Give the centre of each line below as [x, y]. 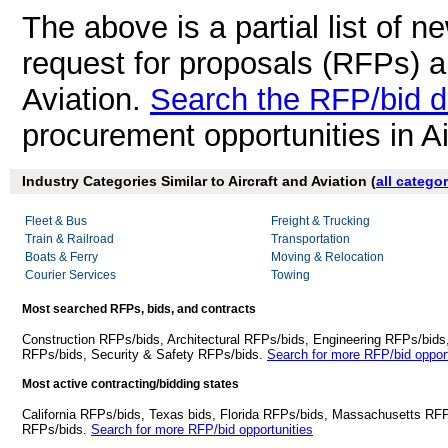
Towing [290, 275]
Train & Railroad [69, 239]
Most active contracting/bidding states [130, 384]
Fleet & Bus [56, 221]
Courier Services [70, 275]
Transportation [310, 239]
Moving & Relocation [327, 257]
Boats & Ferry [61, 257]
